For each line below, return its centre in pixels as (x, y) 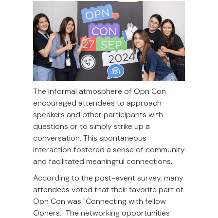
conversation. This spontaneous (90, 138)
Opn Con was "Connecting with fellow (100, 201)
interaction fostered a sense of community (109, 150)
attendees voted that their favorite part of (108, 190)
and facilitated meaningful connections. (103, 162)
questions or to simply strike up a (91, 127)
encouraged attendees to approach (97, 103)
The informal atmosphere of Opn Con (100, 91)
